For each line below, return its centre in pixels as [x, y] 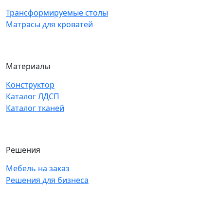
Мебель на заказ [38, 168]
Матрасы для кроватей [49, 24]
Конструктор [30, 84]
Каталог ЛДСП [33, 96]
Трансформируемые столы [57, 12]
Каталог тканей [35, 108]
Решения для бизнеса [47, 180]
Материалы [28, 66]
